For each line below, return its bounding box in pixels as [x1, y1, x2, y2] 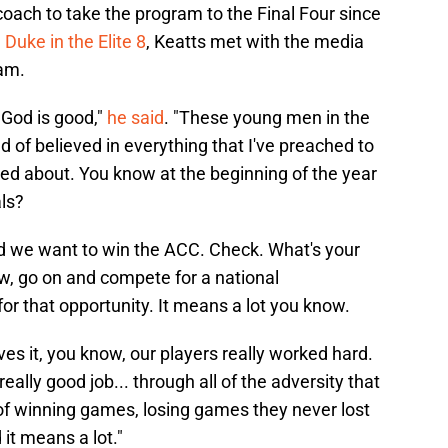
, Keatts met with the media [146, 31, 364, 53]
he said [107, 107, 164, 129]
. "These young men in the [164, 107, 370, 129]
